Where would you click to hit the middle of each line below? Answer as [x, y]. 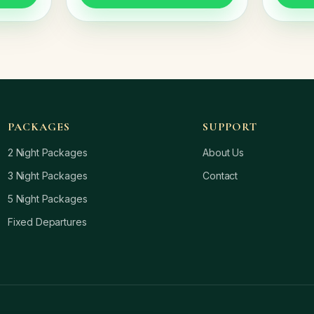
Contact [220, 176]
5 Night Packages [47, 199]
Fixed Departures [47, 222]
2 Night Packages [47, 152]
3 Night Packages [47, 176]
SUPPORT [230, 127]
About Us [223, 152]
